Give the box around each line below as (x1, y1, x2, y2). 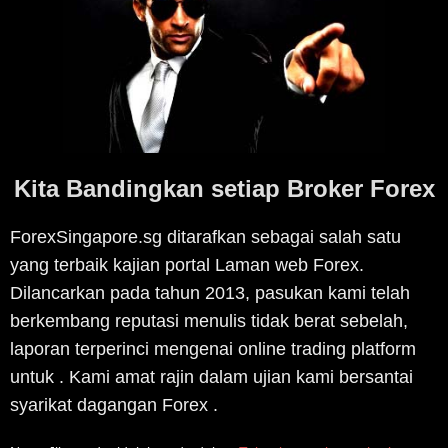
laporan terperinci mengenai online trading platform (10, 338, 416, 359)
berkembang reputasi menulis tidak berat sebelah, (10, 310, 408, 331)
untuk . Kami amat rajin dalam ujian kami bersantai (10, 366, 413, 387)
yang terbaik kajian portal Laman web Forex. (10, 254, 364, 275)
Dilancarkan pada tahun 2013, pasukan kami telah (10, 282, 410, 303)
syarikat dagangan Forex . (10, 394, 218, 415)
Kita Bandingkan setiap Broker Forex (13, 174, 435, 202)
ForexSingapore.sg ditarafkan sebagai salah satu (10, 226, 401, 247)
